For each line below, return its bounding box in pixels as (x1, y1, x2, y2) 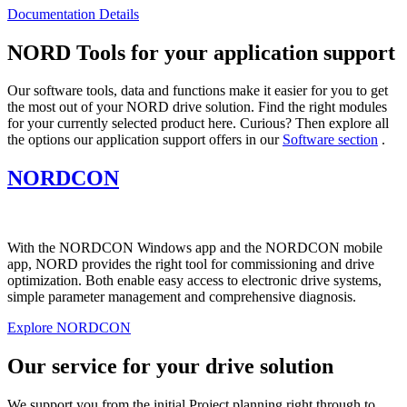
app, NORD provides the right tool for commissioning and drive (7, 256, 374, 273)
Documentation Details (7, 5, 139, 22)
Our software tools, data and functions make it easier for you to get (7, 83, 388, 99)
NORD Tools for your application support (7, 40, 395, 65)
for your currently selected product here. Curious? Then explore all (7, 115, 389, 132)
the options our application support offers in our (7, 132, 283, 148)
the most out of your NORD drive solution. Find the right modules (7, 99, 387, 115)
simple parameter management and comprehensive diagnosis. (7, 289, 356, 305)
